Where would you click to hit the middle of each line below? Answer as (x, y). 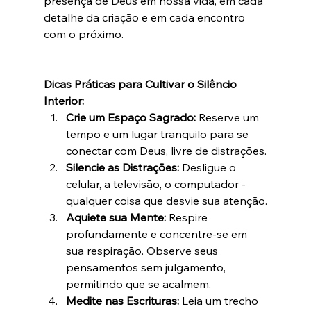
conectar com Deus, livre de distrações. (166, 151)
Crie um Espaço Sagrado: (131, 118)
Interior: (64, 101)
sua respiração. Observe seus (143, 251)
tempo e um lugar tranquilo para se (158, 134)
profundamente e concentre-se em (158, 234)
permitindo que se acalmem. (138, 284)
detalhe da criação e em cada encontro (145, 18)
